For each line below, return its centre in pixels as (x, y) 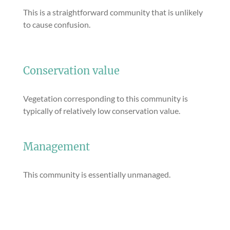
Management (56, 147)
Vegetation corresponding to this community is (106, 98)
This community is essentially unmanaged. (97, 174)
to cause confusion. (57, 24)
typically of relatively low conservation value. (102, 111)
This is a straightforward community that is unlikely (113, 12)
